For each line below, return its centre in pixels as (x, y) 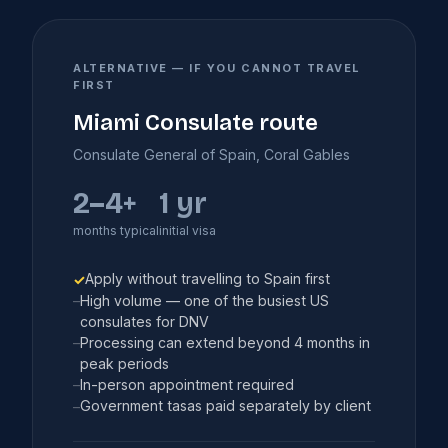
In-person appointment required (187, 384)
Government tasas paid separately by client (225, 406)
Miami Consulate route (195, 122)
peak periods (124, 363)
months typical (116, 230)
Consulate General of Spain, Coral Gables (211, 154)
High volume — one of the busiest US (204, 300)
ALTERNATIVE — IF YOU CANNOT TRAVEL (216, 67)
